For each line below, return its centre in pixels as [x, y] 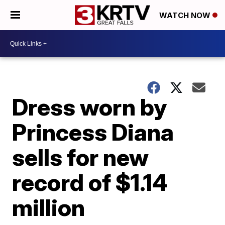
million [49, 207]
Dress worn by [90, 107]
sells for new [81, 157]
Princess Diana [93, 132]
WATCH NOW [186, 16]
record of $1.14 [90, 182]
